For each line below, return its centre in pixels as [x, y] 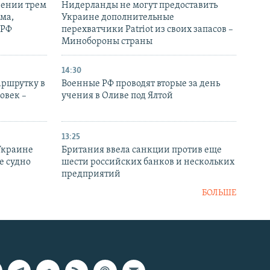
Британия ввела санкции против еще [142, 150]
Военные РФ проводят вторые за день [141, 84]
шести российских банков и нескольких [148, 162]
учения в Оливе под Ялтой [117, 96]
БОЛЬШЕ [219, 193]
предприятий [91, 174]
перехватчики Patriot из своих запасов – [147, 30]
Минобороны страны [107, 42]
